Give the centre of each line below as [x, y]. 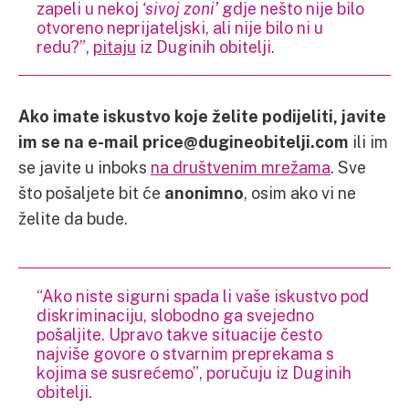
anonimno [204, 192]
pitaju [115, 46]
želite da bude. [73, 218]
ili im [368, 141]
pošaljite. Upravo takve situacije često [179, 334]
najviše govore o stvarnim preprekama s [185, 353]
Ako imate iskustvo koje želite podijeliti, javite [202, 115]
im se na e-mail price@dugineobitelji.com [184, 141]
